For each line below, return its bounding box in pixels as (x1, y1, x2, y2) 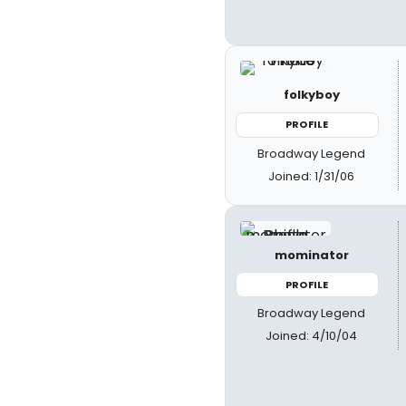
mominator (274, 246, 349, 264)
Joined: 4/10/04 (266, 327, 358, 344)
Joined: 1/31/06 (268, 167, 355, 185)
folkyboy (283, 86, 340, 103)
